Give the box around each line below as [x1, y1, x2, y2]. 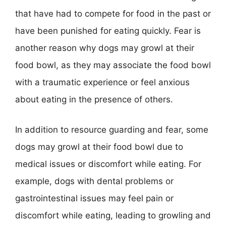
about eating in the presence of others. [15, 94, 173, 104]
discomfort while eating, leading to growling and [15, 210, 211, 220]
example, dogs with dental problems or [15, 176, 174, 186]
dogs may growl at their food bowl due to [15, 141, 183, 152]
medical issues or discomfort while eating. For [15, 158, 201, 169]
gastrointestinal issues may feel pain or [15, 193, 174, 203]
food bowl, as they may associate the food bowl [15, 60, 211, 70]
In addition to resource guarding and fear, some [15, 124, 208, 135]
